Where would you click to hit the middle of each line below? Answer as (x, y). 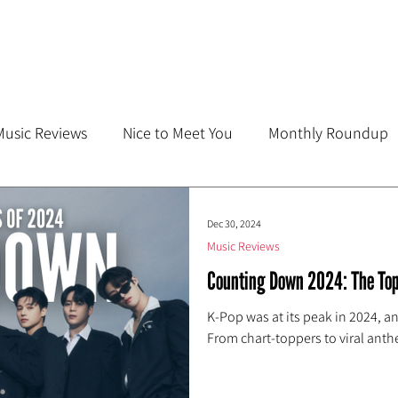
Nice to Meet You (178, 133)
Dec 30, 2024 (234, 224)
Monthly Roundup (329, 133)
